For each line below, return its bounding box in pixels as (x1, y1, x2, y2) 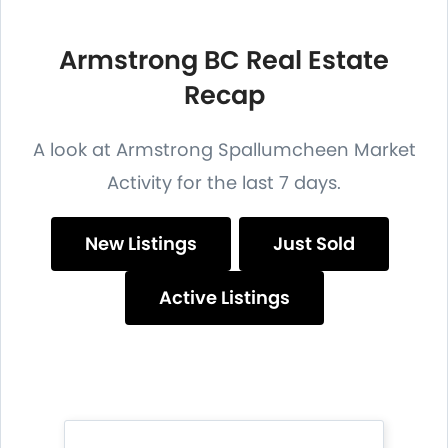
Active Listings (158, 285, 290, 311)
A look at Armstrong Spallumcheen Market (32, 137, 416, 163)
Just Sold (273, 231, 355, 257)
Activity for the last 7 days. (107, 170, 341, 196)
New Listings (85, 231, 197, 257)
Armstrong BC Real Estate (59, 42, 389, 79)
